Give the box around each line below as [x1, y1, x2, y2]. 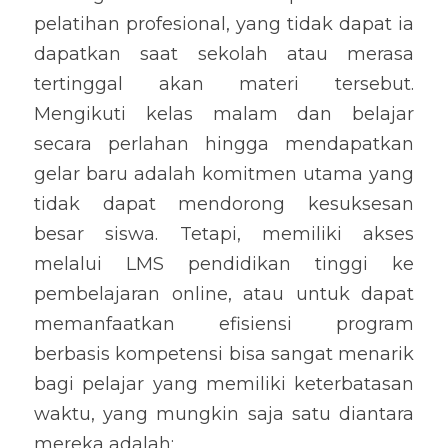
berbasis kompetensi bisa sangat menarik [34, 343, 414, 365]
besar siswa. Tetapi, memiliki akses [34, 223, 414, 245]
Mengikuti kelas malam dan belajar [34, 103, 414, 125]
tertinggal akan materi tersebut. [34, 73, 414, 95]
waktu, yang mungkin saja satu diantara [34, 403, 414, 425]
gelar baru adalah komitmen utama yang [34, 163, 414, 185]
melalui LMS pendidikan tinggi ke [34, 253, 414, 275]
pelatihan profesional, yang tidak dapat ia [34, 13, 414, 35]
